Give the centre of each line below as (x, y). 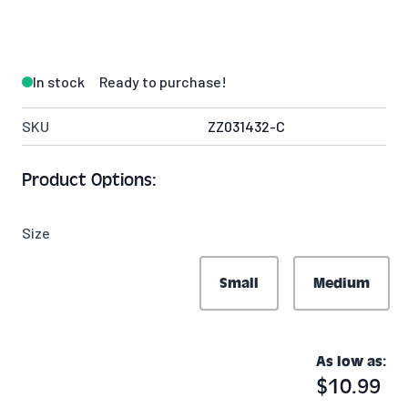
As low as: (351, 362)
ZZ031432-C (246, 127)
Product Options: (89, 180)
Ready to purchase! (163, 82)
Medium (342, 284)
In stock (59, 82)
